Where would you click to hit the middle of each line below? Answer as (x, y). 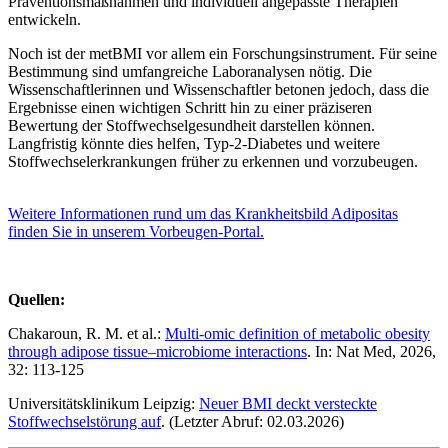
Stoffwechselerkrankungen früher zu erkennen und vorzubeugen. (213, 162)
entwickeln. (44, 20)
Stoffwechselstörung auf (84, 422)
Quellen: (36, 300)
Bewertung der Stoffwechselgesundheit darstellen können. (191, 126)
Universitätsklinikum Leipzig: (103, 404)
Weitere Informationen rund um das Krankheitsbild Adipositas (203, 214)
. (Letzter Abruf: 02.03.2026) (252, 422)
